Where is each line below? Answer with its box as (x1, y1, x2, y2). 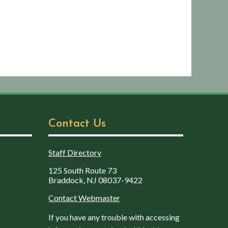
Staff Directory (48, 147, 102, 157)
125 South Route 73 (48, 165, 117, 175)
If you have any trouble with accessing (48, 212, 180, 222)
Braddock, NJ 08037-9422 (48, 175, 143, 185)
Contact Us (48, 118, 106, 130)
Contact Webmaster (48, 192, 121, 203)
